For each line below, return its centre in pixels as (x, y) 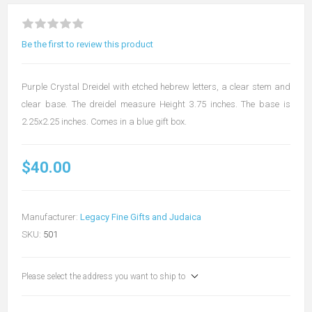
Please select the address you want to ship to (103, 276)
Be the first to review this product (87, 44)
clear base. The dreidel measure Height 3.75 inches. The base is (156, 104)
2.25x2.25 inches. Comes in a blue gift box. (104, 122)
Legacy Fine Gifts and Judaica (141, 217)
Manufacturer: (50, 217)
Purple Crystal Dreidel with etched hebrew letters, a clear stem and (156, 87)
